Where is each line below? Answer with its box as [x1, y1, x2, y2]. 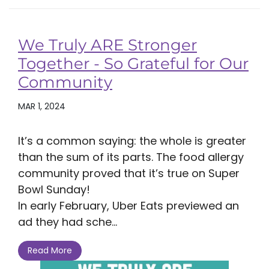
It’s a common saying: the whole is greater [18, 133, 246, 148]
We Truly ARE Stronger [18, 35, 197, 55]
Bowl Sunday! [18, 182, 90, 197]
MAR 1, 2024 [18, 100, 65, 112]
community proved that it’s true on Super [18, 166, 240, 181]
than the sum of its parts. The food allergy [18, 150, 244, 165]
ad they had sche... [18, 214, 117, 229]
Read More [28, 244, 72, 256]
